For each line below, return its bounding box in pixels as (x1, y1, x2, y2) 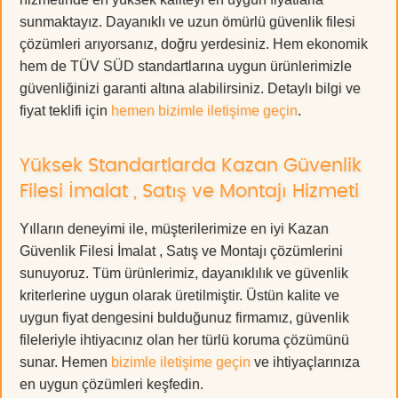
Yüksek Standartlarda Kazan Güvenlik (20, 155, 362, 175)
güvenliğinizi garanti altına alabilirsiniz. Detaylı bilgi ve (20, 80, 361, 96)
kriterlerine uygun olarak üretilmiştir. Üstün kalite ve (20, 287, 339, 303)
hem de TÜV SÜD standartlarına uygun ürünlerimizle (20, 58, 352, 74)
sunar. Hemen (20, 354, 111, 370)
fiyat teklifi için (20, 102, 111, 118)
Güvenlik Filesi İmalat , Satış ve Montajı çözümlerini (20, 243, 343, 259)
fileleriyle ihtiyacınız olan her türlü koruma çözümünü (20, 331, 349, 347)
